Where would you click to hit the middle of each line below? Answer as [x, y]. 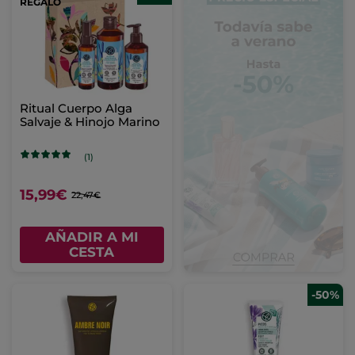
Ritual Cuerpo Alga [76, 109]
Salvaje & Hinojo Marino [90, 122]
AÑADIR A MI [92, 237]
